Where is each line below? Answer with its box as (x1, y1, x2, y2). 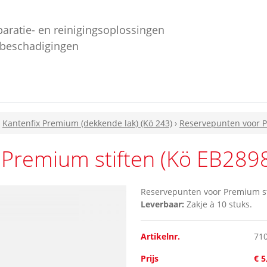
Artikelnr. (141, 231, 180, 243)
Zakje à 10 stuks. (184, 198, 252, 210)
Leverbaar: (141, 198, 184, 210)
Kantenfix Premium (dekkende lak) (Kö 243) (2, 117, 172, 129)
